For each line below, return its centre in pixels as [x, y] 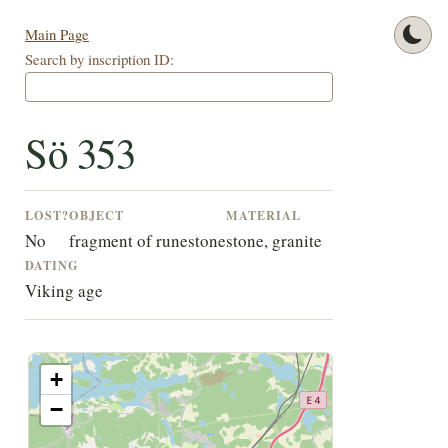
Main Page [56, 34]
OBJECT [96, 215]
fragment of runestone [147, 241]
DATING [51, 265]
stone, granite [273, 241]
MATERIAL [263, 215]
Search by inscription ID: [99, 59]
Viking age [63, 291]
